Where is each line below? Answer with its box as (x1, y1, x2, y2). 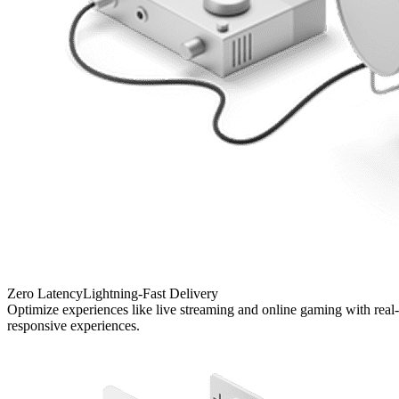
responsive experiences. (7, 317, 140, 333)
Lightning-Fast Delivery (83, 285, 218, 301)
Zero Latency (7, 285, 83, 301)
